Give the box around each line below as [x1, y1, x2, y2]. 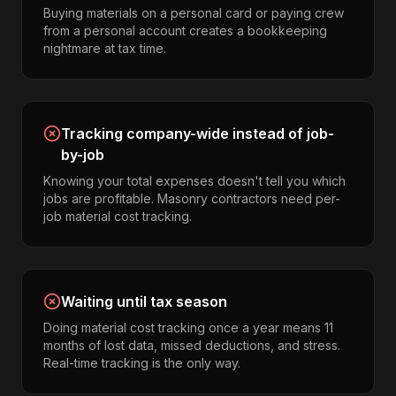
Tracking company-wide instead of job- [61, 125, 334, 142]
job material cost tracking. [43, 209, 192, 224]
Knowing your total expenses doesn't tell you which [43, 173, 346, 188]
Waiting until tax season [61, 293, 227, 310]
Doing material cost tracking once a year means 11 [43, 320, 333, 335]
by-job [61, 146, 104, 164]
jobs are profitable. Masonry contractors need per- [43, 191, 340, 206]
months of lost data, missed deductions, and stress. [43, 338, 340, 353]
